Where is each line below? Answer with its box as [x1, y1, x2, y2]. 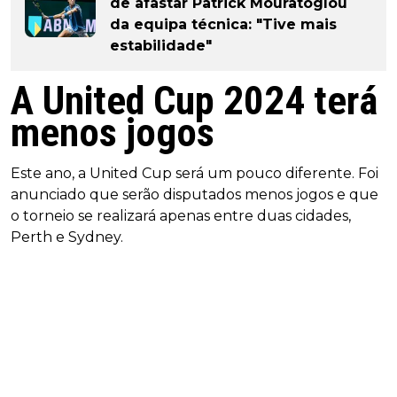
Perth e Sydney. [11, 228, 123, 245]
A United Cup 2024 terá [11, 76, 378, 124]
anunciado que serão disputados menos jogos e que [11, 185, 378, 203]
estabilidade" [110, 36, 212, 54]
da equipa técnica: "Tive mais [110, 15, 337, 33]
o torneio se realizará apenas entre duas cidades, [11, 206, 351, 224]
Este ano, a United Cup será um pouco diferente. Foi [11, 164, 378, 182]
